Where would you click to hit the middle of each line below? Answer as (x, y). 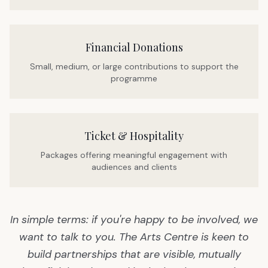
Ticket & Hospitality (134, 136)
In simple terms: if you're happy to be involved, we (134, 220)
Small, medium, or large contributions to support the (134, 67)
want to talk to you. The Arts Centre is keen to (134, 237)
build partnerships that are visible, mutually (134, 255)
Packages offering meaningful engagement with (134, 155)
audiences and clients (134, 167)
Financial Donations (134, 48)
